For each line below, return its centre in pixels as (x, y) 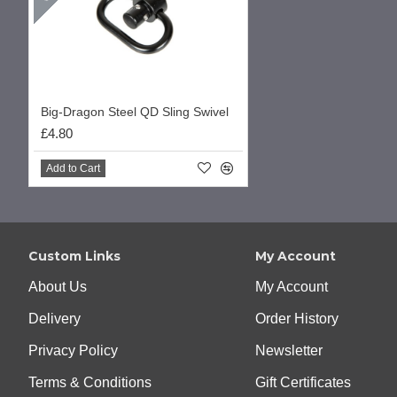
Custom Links (74, 257)
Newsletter (289, 351)
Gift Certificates (303, 383)
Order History (297, 319)
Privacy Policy (73, 351)
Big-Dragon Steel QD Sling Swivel (135, 112)
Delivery (54, 319)
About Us (58, 287)
